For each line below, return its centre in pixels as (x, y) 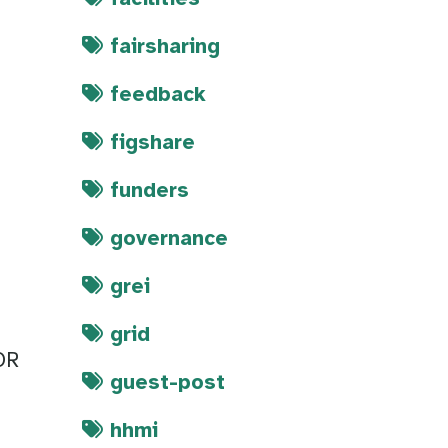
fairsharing (165, 47)
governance (169, 239)
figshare (152, 143)
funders (149, 191)
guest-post (167, 383)
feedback (158, 95)
